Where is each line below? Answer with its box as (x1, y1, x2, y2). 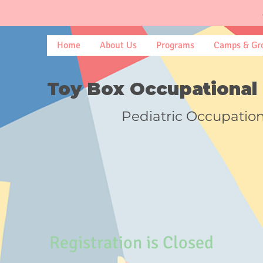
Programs (156, 39, 194, 51)
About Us (100, 39, 137, 51)
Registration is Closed (49, 232, 214, 254)
